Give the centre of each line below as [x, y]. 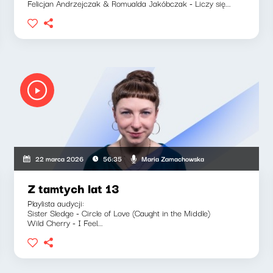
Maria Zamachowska [173, 158]
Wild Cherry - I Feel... [66, 222]
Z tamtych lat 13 [73, 188]
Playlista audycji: [56, 203]
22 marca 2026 [59, 158]
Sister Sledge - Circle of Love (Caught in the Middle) [119, 213]
